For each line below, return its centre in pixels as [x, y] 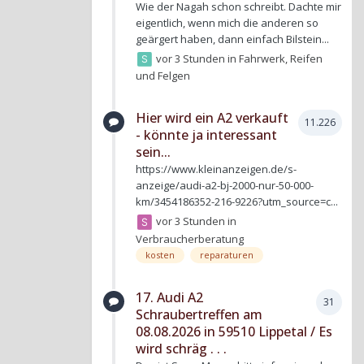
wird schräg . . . [181, 349]
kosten [160, 255]
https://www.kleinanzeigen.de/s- [216, 169]
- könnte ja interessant [206, 135]
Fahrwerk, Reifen [281, 58]
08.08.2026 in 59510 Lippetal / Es [234, 332]
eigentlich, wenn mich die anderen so [227, 23]
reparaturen [227, 255]
